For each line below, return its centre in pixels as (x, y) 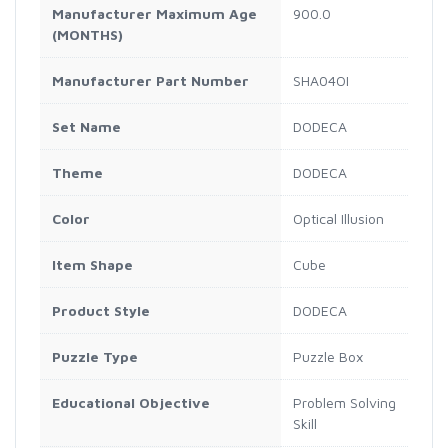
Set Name (86, 126)
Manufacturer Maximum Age (154, 13)
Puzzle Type (95, 356)
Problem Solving (344, 402)
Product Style (101, 310)
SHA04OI (321, 80)
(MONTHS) (87, 34)
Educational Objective (131, 402)
